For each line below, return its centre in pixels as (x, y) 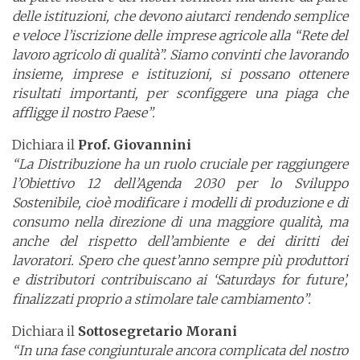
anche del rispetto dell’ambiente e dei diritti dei (180, 241)
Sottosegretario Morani (157, 331)
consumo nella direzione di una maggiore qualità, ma (180, 222)
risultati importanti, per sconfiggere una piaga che (180, 94)
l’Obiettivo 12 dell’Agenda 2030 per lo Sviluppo (180, 184)
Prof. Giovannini (135, 145)
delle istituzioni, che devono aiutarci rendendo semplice (180, 16)
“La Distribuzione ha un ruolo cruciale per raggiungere (180, 164)
